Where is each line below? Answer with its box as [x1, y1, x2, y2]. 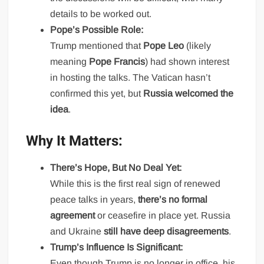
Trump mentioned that [50, 41, 144, 51]
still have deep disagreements [104, 226, 229, 237]
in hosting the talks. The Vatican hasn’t [50, 72, 211, 83]
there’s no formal [138, 194, 208, 205]
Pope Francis [89, 57, 146, 67]
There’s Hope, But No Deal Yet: [50, 163, 182, 173]
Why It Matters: [26, 131, 123, 152]
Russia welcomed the [143, 88, 234, 99]
